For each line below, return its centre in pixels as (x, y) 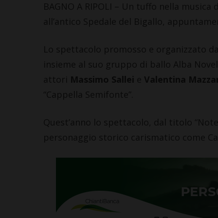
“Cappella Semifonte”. (88, 95)
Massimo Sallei (102, 80)
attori (56, 80)
